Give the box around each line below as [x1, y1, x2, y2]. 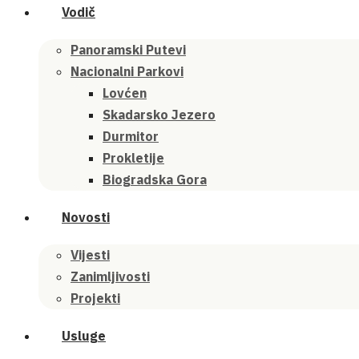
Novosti [62, 209, 110, 225]
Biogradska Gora [103, 171, 207, 188]
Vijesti [71, 247, 110, 263]
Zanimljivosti [71, 268, 150, 284]
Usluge [62, 328, 106, 344]
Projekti [71, 290, 120, 306]
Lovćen [103, 85, 147, 101]
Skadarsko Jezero [103, 107, 216, 123]
